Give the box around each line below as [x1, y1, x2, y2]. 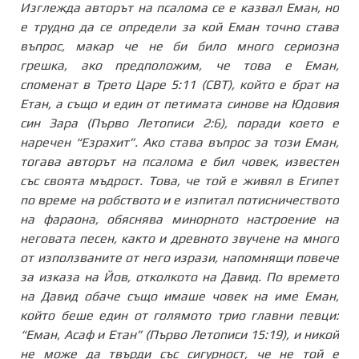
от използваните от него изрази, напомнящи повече [20, 249, 339, 265]
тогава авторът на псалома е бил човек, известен [20, 153, 339, 169]
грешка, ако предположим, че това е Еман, [20, 57, 339, 73]
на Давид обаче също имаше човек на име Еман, [20, 288, 339, 304]
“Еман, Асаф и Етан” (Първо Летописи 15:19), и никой [20, 326, 339, 342]
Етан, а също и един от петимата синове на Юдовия [20, 95, 339, 111]
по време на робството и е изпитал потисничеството [20, 192, 339, 208]
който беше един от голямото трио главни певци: [20, 307, 339, 323]
